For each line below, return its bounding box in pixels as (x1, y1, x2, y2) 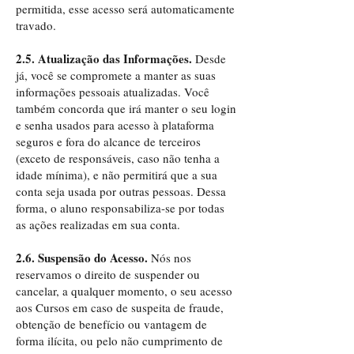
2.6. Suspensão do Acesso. (16, 249, 148, 266)
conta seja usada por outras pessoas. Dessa (16, 183, 226, 199)
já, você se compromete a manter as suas (16, 67, 216, 83)
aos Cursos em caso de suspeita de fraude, (16, 299, 224, 315)
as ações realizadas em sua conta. (16, 217, 180, 232)
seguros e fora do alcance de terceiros (16, 134, 201, 149)
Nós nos (148, 250, 191, 265)
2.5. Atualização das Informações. (16, 50, 192, 67)
